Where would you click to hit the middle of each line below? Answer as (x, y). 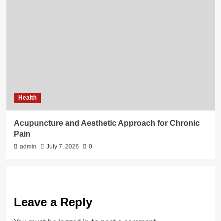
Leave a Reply (53, 202)
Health (27, 97)
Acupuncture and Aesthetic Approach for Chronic (107, 123)
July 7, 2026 (62, 146)
